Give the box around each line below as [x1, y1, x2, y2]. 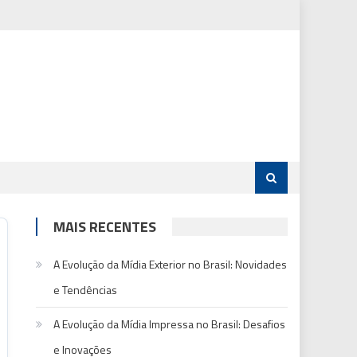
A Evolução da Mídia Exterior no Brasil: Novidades [53, 256, 288, 273]
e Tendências [53, 281, 118, 298]
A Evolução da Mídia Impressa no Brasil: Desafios [53, 316, 286, 332]
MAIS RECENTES [53, 216, 157, 237]
